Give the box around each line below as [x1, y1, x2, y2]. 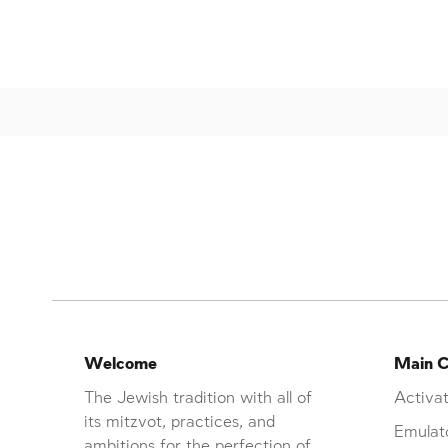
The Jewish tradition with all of [84, 389, 312, 407]
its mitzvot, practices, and [84, 413, 275, 431]
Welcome [84, 355, 157, 373]
